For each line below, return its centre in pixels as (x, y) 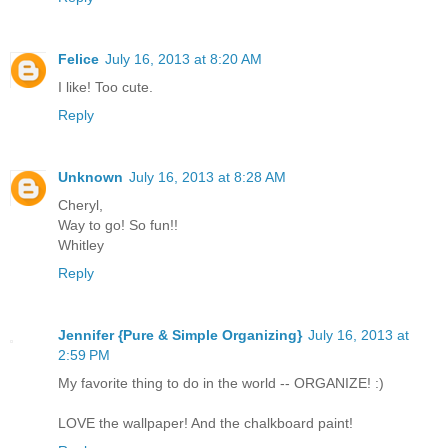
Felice (78, 59)
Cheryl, (80, 205)
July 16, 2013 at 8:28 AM (207, 177)
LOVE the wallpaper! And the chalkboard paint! (205, 423)
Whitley (81, 245)
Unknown (90, 177)
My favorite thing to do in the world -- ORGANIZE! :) (221, 383)
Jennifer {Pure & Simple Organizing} (180, 335)
